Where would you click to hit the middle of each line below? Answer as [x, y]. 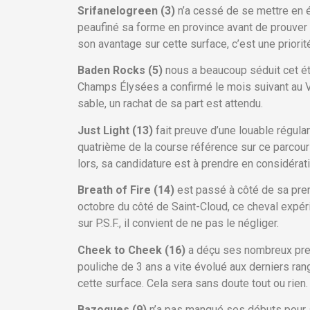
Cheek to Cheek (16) [133, 250]
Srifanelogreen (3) [128, 11]
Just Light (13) [117, 130]
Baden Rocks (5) [121, 71]
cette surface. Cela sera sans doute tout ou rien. [193, 283]
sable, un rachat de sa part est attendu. [170, 104]
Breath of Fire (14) [127, 190]
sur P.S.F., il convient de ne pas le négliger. [178, 224]
